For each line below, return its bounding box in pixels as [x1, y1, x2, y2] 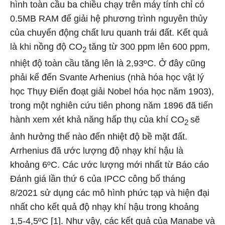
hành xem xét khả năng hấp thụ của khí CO [10, 115, 184, 125]
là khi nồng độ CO [10, 41, 82, 52]
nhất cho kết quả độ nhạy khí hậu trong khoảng [10, 201, 199, 212]
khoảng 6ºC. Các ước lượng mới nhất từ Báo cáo [10, 159, 209, 170]
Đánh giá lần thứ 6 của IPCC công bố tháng [10, 173, 185, 184]
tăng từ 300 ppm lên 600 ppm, [86, 41, 210, 52]
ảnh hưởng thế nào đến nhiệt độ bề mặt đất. [10, 131, 187, 142]
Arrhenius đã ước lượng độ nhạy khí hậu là [10, 145, 183, 156]
